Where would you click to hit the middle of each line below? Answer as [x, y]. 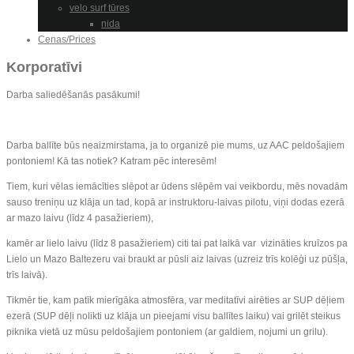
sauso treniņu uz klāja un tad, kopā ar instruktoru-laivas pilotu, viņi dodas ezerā [175, 202]
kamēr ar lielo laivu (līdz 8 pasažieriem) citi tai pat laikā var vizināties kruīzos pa [177, 243]
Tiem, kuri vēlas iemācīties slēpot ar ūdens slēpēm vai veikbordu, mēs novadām [177, 186]
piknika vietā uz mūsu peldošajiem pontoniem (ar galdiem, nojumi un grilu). [167, 331]
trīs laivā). [29, 275]
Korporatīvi [44, 67]
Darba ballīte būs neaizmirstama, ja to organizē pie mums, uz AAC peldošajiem [175, 145]
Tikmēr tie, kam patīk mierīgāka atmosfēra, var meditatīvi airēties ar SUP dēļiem [175, 300]
